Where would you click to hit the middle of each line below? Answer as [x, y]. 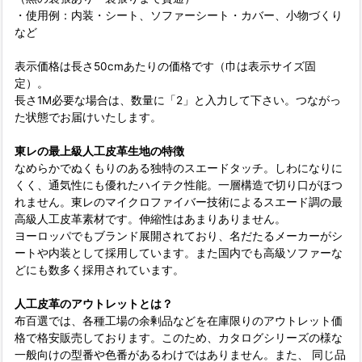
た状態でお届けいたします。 [88, 117]
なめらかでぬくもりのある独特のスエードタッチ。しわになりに [179, 168]
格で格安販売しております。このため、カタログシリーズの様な [179, 337]
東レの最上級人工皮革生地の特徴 [99, 151]
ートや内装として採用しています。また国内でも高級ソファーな [179, 253]
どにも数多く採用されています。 [99, 269]
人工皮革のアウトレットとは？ [94, 303]
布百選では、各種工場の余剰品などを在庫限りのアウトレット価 [179, 320]
